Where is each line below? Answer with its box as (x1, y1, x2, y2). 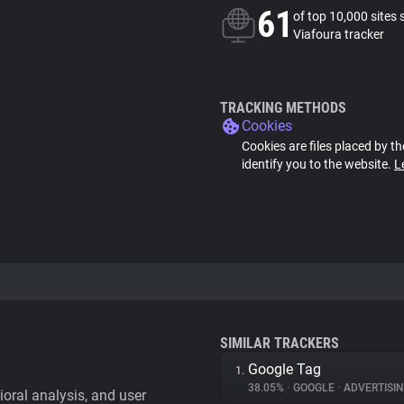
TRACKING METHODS (220, 99, 346, 116)
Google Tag (248, 361, 321, 378)
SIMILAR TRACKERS (220, 335, 339, 352)
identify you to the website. (242, 157, 394, 171)
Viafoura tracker (293, 27, 384, 41)
